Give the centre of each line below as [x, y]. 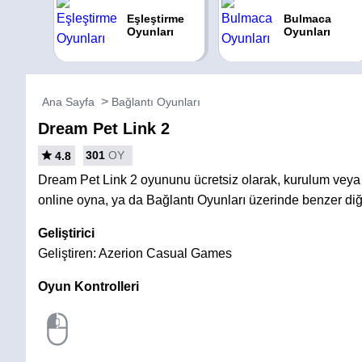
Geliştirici [66, 233]
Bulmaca [308, 19]
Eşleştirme [155, 19]
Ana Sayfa [68, 102]
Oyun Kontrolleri [88, 286]
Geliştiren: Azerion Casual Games [135, 253]
